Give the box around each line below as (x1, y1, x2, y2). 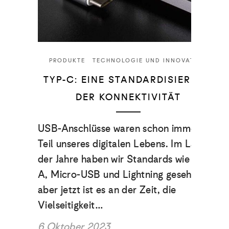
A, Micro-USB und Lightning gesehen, (38, 165, 205, 183)
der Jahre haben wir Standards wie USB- (38, 150, 217, 168)
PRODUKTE (49, 55, 86, 65)
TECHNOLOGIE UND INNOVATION (92, 55, 208, 65)
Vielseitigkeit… (38, 196, 104, 214)
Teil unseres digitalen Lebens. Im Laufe (38, 134, 211, 152)
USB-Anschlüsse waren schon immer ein (38, 119, 216, 137)
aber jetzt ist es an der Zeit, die (38, 180, 176, 198)
